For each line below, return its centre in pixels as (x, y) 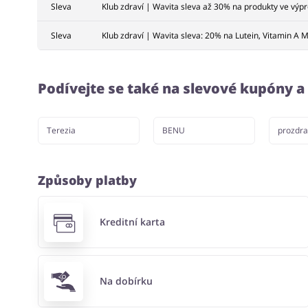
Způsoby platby (87, 180)
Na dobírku (126, 281)
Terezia (61, 130)
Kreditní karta (133, 222)
